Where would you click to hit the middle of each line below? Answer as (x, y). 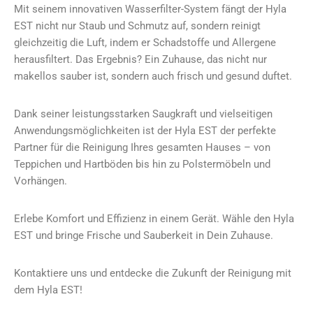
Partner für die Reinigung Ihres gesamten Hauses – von (142, 148)
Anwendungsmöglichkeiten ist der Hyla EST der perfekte (145, 131)
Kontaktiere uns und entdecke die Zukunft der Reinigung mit (153, 274)
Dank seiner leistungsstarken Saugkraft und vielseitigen (143, 114)
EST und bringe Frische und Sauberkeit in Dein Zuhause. (144, 236)
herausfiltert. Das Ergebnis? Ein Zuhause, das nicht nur (140, 60)
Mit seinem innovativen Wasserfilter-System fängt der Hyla (150, 9)
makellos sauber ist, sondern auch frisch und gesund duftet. (153, 77)
